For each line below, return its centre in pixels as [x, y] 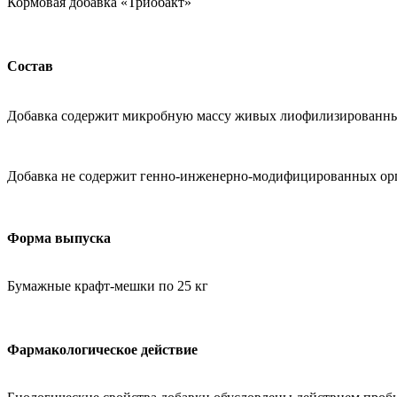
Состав [32, 66]
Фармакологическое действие [104, 350]
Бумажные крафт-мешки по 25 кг [109, 286]
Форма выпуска [59, 238]
